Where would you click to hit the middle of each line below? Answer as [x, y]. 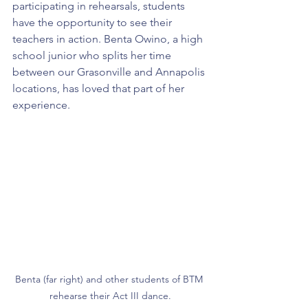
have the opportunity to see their [93, 22]
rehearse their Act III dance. [110, 296]
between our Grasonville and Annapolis [110, 71]
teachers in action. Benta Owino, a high [109, 38]
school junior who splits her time [93, 55]
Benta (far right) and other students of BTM [110, 279]
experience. [41, 104]
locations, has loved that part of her [100, 88]
